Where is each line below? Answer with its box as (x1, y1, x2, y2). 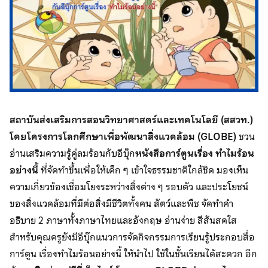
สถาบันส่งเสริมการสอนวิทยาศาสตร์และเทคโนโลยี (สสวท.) (10, 112, 253, 127)
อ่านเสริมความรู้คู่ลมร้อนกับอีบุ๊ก (10, 145, 135, 161)
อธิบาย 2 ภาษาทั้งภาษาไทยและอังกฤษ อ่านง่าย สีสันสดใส (10, 212, 237, 228)
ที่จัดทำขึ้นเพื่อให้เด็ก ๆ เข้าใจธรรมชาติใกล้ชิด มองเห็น (38, 162, 248, 178)
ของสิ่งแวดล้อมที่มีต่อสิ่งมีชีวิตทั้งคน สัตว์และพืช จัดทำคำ (10, 196, 233, 211)
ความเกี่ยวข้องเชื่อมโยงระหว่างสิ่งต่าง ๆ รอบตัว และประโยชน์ (10, 179, 248, 194)
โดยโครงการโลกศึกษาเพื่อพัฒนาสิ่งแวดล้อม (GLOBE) (10, 129, 239, 144)
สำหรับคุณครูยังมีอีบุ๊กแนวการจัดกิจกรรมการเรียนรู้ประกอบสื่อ (10, 229, 255, 245)
